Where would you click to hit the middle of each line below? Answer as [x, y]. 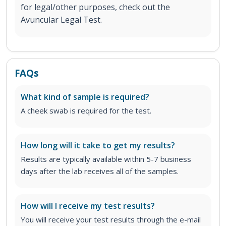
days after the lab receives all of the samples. [100, 171]
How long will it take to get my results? [98, 145]
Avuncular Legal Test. [61, 19]
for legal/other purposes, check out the [95, 7]
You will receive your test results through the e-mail [111, 219]
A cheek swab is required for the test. [86, 110]
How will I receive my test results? [88, 206]
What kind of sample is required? [85, 97]
